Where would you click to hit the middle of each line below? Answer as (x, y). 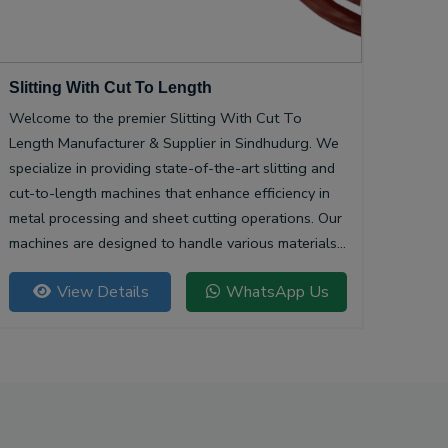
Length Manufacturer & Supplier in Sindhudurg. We (174, 143)
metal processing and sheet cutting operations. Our (175, 218)
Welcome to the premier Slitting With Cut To (155, 118)
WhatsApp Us (275, 292)
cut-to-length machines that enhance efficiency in (169, 193)
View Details (100, 292)
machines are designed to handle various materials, (174, 243)
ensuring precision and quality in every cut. (146, 268)
